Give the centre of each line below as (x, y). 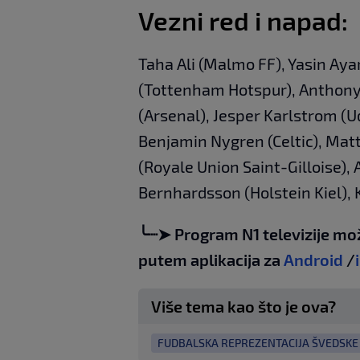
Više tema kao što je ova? (243, 306)
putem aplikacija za (209, 259)
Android (313, 259)
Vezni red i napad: (243, 20)
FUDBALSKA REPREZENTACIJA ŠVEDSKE (258, 342)
